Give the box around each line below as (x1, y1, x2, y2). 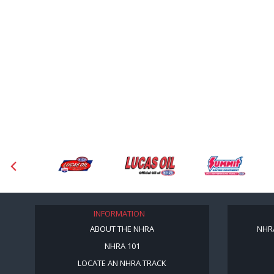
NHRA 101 (104, 240, 140, 252)
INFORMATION (93, 208, 145, 220)
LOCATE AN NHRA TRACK (78, 257, 166, 269)
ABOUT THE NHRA (90, 223, 154, 235)
